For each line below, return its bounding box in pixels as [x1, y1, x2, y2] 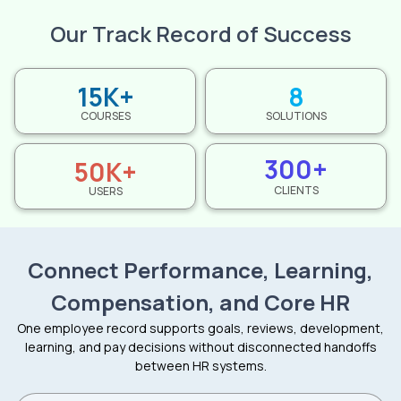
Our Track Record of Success [49, 18, 352, 48]
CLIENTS [273, 182, 319, 198]
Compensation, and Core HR [51, 286, 350, 317]
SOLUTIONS [265, 107, 327, 124]
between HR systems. [134, 356, 267, 374]
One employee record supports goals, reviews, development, [17, 319, 384, 337]
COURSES [80, 107, 131, 124]
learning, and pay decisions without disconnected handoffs [24, 337, 377, 355]
